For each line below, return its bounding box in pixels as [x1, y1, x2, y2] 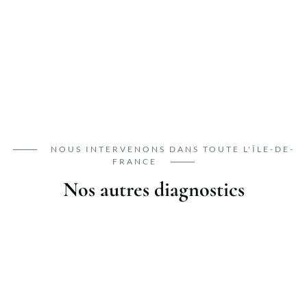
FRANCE [112, 156, 160, 167]
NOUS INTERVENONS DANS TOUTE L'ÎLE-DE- [47, 144, 295, 155]
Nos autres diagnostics [62, 177, 245, 203]
